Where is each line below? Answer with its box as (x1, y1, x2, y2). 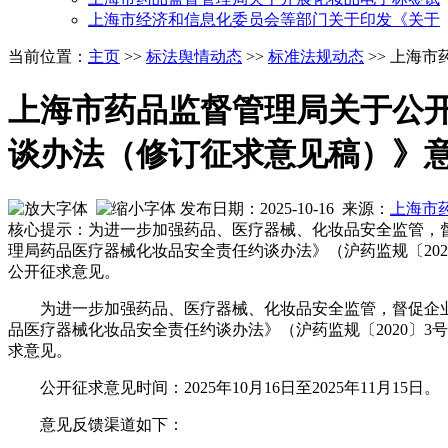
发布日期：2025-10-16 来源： (176, 199, 390, 217)
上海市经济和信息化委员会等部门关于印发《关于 (88, 11, 440, 28)
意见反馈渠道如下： (40, 415, 184, 433)
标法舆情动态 (146, 48, 242, 65)
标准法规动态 (268, 48, 364, 65)
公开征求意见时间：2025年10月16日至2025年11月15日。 (40, 378, 440, 396)
